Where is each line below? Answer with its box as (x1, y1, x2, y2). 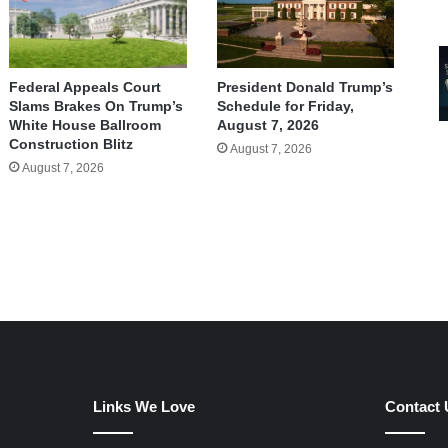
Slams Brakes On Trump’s (9, 97, 184, 114)
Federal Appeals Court (9, 78, 162, 95)
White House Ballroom (9, 116, 162, 133)
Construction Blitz (9, 135, 134, 152)
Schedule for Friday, (216, 98, 354, 115)
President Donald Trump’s (216, 79, 393, 96)
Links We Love (93, 398, 196, 416)
